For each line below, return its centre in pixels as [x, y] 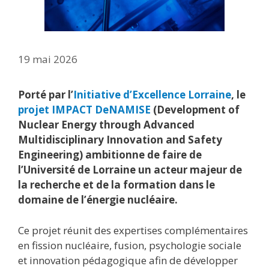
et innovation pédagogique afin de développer [128, 260]
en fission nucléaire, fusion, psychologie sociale [130, 245]
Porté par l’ [46, 95]
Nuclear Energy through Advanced [106, 125]
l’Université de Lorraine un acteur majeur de [130, 170]
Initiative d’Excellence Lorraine [152, 95]
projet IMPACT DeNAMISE [84, 110]
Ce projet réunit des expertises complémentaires [133, 230]
